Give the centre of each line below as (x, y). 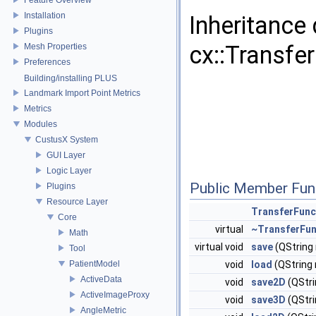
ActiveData (101, 279)
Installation (45, 15)
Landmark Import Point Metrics (82, 93)
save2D (268, 282)
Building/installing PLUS (71, 78)
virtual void (220, 247)
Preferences (47, 62)
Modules (41, 124)
